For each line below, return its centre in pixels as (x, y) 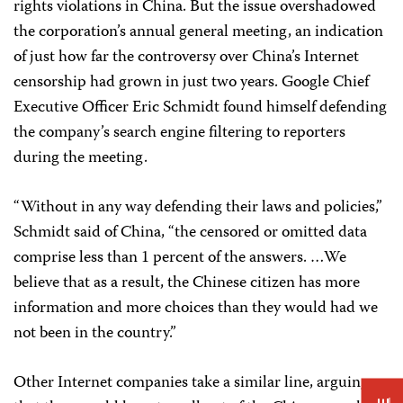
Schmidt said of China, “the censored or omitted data (190, 233)
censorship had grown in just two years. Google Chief (191, 83)
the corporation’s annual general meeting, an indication (198, 32)
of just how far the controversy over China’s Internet (186, 58)
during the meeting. (81, 158)
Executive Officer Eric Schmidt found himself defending (200, 108)
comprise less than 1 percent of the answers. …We (180, 258)
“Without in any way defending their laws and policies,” (198, 208)
